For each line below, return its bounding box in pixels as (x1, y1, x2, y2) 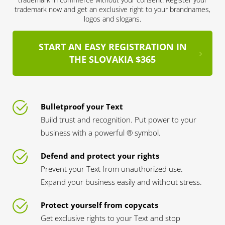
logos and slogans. (84, 14, 141, 24)
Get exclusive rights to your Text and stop (41, 213, 180, 223)
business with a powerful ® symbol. (41, 128, 161, 138)
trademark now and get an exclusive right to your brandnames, (15, 5, 210, 14)
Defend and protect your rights (41, 151, 159, 161)
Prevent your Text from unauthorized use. (41, 164, 183, 174)
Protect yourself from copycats (41, 200, 158, 210)
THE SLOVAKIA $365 (69, 53, 156, 65)
